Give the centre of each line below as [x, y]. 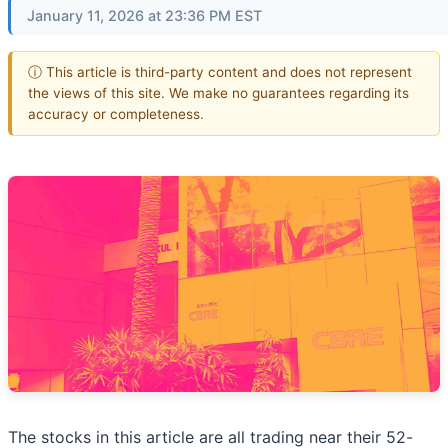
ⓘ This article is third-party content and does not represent [220, 71]
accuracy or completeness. [116, 113]
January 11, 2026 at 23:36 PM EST [144, 16]
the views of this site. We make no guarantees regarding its [218, 92]
